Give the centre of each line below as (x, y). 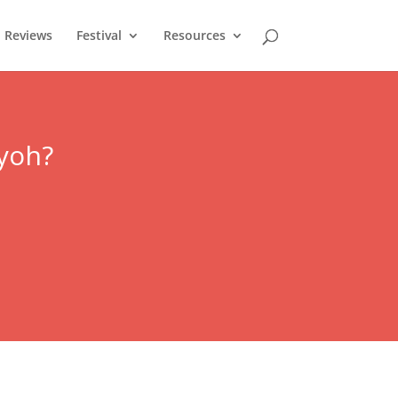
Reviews (28, 35)
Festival (99, 35)
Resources (194, 35)
